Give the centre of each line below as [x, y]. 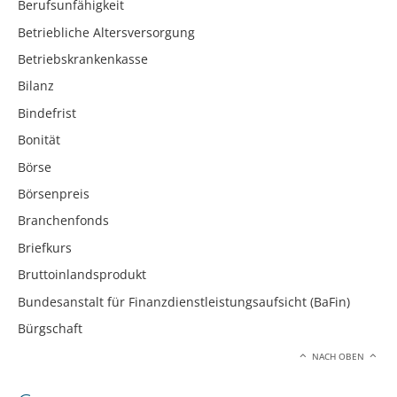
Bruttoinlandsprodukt [82, 275]
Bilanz [36, 86]
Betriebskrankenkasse [83, 58]
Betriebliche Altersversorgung [106, 32]
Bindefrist [47, 113]
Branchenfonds [63, 221]
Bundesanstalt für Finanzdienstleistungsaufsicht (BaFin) [184, 301]
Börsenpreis [54, 193]
